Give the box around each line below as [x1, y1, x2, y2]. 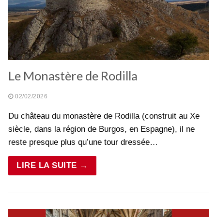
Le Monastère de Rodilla [8, 68, 138, 83]
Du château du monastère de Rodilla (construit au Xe [8, 111, 200, 121]
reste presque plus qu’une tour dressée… [8, 137, 158, 147]
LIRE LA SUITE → [16, 160, 88, 170]
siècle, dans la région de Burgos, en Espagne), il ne [8, 124, 195, 134]
